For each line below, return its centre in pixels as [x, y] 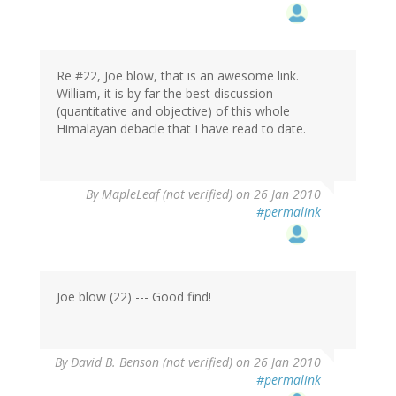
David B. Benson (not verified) [152, 362]
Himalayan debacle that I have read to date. [181, 129]
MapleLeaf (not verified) [167, 194]
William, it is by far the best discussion [165, 94]
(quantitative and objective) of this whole [173, 111]
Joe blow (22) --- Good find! [134, 297]
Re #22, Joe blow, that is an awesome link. [178, 76]
